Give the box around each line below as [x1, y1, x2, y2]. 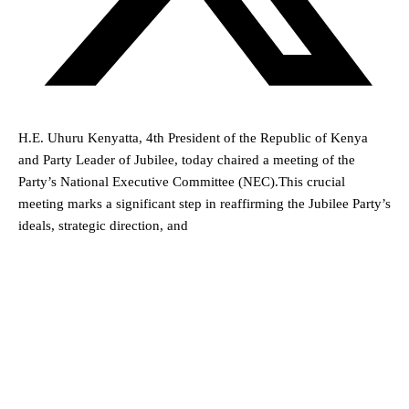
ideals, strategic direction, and [18, 217, 188, 233]
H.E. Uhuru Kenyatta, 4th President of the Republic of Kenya [18, 130, 368, 145]
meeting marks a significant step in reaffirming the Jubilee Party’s [18, 195, 391, 211]
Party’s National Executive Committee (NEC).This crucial [18, 173, 345, 189]
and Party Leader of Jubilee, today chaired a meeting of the [18, 152, 355, 167]
